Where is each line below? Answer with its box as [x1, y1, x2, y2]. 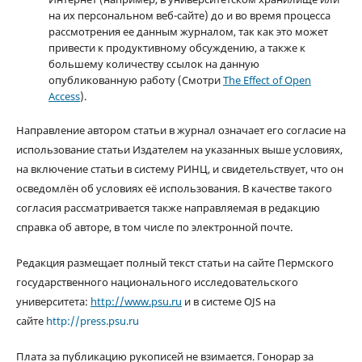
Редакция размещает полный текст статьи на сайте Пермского [15, 255, 334, 270]
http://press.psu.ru [45, 313, 139, 328]
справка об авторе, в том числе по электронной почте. [15, 219, 293, 234]
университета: [15, 293, 90, 309]
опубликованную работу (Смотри [48, 72, 223, 87]
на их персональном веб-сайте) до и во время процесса [48, 7, 330, 23]
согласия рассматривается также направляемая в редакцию [15, 200, 320, 215]
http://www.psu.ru [90, 293, 182, 309]
